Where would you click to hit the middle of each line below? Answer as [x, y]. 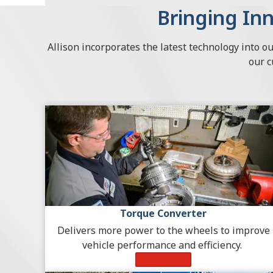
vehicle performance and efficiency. [163, 245]
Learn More [163, 260]
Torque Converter [163, 214]
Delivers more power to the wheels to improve [163, 231]
